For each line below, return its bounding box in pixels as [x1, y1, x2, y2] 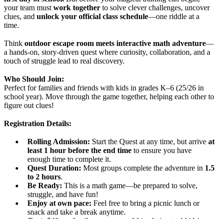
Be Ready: [27, 181, 62, 190]
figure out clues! [4, 101, 54, 110]
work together [53, 3, 100, 12]
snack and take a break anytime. [27, 208, 126, 217]
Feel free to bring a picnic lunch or [91, 199, 199, 208]
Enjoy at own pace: [27, 199, 91, 208]
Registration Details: [4, 119, 71, 128]
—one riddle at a [148, 12, 199, 21]
